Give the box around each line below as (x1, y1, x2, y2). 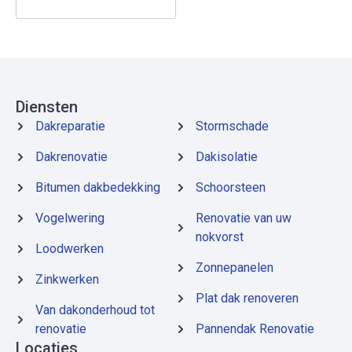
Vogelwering (35, 210, 104, 225)
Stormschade (196, 118, 269, 134)
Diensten (16, 97, 78, 116)
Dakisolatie (196, 148, 258, 164)
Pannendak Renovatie (196, 321, 314, 336)
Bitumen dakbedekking (35, 179, 160, 195)
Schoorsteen (196, 179, 266, 195)
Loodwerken (35, 240, 104, 256)
